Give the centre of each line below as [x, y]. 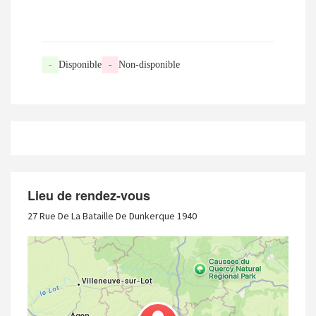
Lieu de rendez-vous [89, 195]
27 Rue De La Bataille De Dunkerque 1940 [112, 215]
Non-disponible [149, 64]
